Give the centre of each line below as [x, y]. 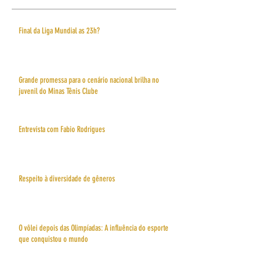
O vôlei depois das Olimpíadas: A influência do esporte [94, 228]
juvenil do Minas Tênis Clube [58, 91]
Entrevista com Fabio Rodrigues [62, 129]
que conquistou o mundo [53, 239]
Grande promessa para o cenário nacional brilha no [89, 80]
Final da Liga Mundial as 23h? [59, 31]
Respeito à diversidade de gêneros [67, 178]
